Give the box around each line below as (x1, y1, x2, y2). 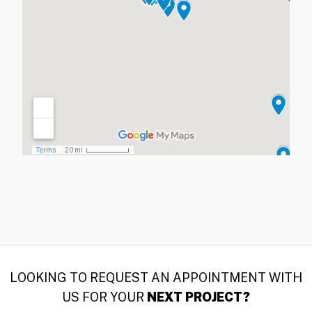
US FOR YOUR (62, 290, 147, 305)
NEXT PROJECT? (147, 290, 250, 305)
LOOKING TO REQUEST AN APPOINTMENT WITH (10, 270, 302, 286)
